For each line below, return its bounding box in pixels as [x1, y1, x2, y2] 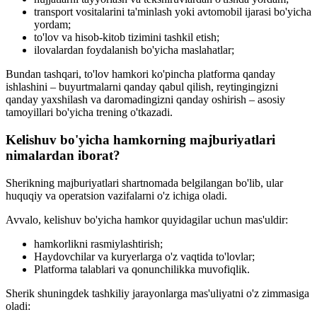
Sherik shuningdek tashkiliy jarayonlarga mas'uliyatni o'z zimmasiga [6, 287, 309, 299]
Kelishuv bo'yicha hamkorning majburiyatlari [6, 132, 275, 147]
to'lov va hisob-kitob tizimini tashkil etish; [34, 31, 219, 44]
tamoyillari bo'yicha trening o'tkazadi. [6, 106, 173, 119]
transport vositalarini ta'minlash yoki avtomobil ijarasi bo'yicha [34, 6, 311, 18]
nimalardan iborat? [6, 147, 120, 163]
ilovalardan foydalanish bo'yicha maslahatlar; [34, 44, 234, 57]
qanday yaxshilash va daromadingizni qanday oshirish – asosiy [6, 93, 285, 106]
